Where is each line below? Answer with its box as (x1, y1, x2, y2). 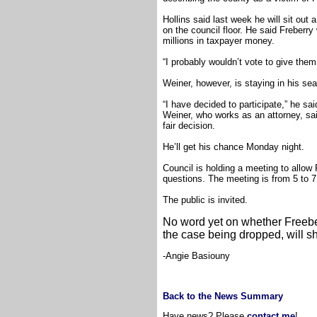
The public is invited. (163, 194, 248, 205)
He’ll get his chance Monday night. (163, 141, 304, 152)
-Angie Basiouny (163, 250, 230, 261)
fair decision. (163, 120, 215, 131)
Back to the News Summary (163, 290, 283, 301)
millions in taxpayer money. (163, 35, 275, 46)
